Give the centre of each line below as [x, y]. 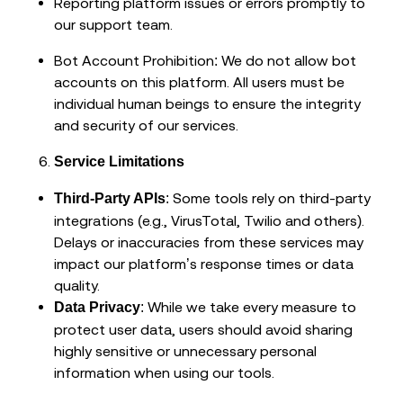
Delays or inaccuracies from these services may [209, 242]
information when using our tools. [164, 373]
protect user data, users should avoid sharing [203, 330]
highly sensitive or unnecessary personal [185, 351]
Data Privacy [97, 308]
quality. [77, 286]
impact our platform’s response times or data [204, 264]
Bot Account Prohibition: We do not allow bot [205, 61]
